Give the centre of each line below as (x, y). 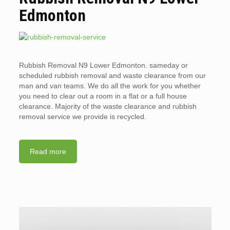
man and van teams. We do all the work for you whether (110, 86)
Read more (48, 151)
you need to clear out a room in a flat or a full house (103, 96)
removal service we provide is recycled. (82, 117)
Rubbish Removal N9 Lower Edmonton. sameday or (103, 65)
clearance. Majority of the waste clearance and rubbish (108, 106)
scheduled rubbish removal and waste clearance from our (112, 75)
